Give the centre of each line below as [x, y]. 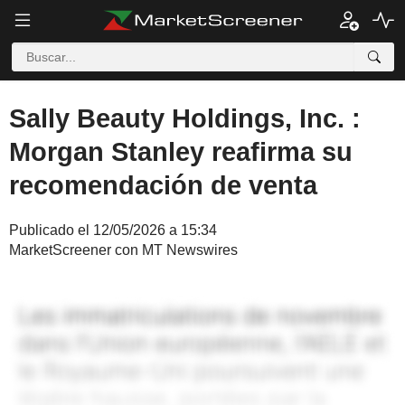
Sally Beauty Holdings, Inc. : [185, 118]
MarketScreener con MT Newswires [123, 250]
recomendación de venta [163, 185]
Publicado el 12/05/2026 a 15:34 [113, 230]
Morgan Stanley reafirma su [181, 152]
